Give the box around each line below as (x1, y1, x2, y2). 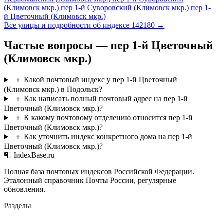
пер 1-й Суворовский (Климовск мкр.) (61, 3, 191, 12)
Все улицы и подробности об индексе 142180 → (4, 20, 164, 29)
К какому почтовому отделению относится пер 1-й (23, 113, 193, 122)
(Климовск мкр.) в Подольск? (4, 85, 102, 94)
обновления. (4, 185, 45, 194)
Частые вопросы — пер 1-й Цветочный (4, 39, 213, 52)
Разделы (4, 201, 31, 210)
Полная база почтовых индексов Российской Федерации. (4, 167, 194, 176)
